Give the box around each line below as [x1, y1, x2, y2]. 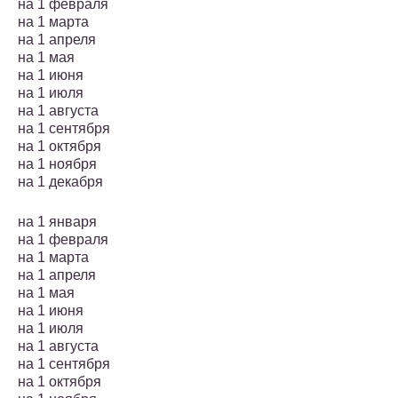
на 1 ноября [18, 156, 97, 172]
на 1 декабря [18, 174, 103, 190]
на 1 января [18, 214, 97, 230]
